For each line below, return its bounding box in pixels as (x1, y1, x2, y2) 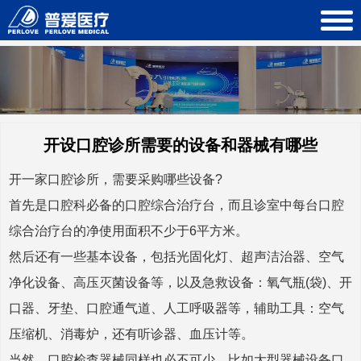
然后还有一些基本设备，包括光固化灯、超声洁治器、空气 (9, 249, 344, 263)
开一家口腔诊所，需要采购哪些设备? (9, 172, 222, 186)
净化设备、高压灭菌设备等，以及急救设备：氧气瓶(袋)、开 (9, 275, 352, 289)
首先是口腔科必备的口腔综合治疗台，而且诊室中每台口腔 (9, 197, 344, 212)
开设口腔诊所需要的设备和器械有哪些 (44, 135, 317, 154)
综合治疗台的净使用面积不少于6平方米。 (9, 223, 248, 238)
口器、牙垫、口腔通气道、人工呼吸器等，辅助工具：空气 (9, 301, 344, 315)
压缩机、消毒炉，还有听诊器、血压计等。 (9, 326, 254, 341)
